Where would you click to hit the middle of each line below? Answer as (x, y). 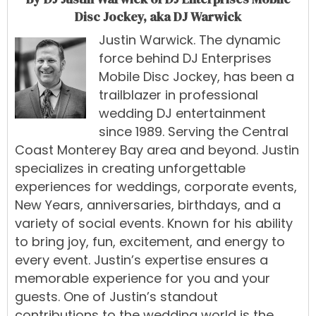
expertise (174, 260)
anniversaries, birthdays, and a (184, 205)
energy (246, 242)
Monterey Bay (100, 150)
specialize (46, 169)
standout (189, 297)
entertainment (221, 114)
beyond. (233, 150)
